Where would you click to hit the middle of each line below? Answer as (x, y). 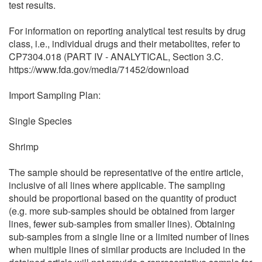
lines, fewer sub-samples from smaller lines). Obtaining (122, 223)
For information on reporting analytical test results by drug (127, 30)
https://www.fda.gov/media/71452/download (99, 69)
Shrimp (24, 146)
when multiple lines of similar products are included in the (127, 249)
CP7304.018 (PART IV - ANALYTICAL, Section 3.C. (116, 56)
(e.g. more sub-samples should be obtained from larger (122, 211)
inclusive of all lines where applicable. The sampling (117, 185)
